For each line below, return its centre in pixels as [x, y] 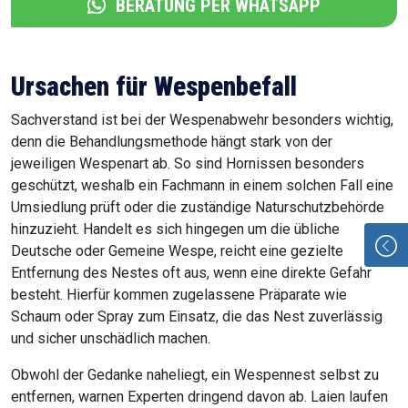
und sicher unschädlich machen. [111, 339]
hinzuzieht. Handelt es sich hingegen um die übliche [175, 229]
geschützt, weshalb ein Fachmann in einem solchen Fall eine [202, 186]
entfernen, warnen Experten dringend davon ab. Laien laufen [199, 397]
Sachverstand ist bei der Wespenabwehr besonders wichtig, [202, 120]
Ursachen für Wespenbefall [154, 87]
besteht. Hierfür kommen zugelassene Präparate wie [179, 295]
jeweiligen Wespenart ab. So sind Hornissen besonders [188, 164]
